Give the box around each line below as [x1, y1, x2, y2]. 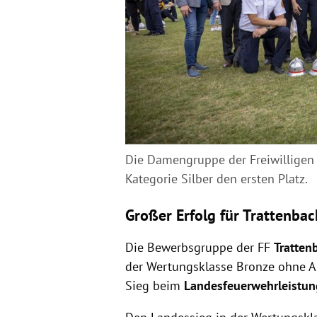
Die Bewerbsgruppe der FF [125, 238, 274, 255]
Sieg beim [125, 277, 184, 294]
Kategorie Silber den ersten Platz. [125, 170, 311, 187]
